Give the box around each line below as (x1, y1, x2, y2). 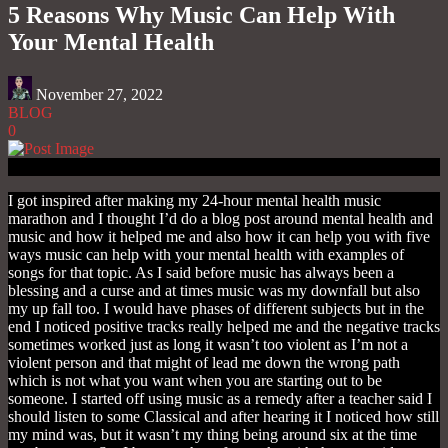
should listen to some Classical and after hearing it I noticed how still (8, 408, 439, 426)
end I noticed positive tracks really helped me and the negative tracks (8, 318, 440, 336)
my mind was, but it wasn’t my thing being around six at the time (8, 426, 417, 444)
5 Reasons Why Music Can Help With (8, 2, 395, 29)
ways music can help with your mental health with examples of (8, 246, 404, 264)
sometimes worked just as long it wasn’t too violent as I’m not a (8, 336, 408, 354)
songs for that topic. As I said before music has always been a (8, 264, 394, 282)
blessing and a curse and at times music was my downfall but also (8, 282, 420, 300)
